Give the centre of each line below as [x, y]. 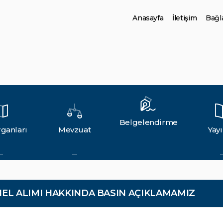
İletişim [185, 18]
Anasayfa [148, 18]
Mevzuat [74, 130]
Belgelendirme [149, 122]
